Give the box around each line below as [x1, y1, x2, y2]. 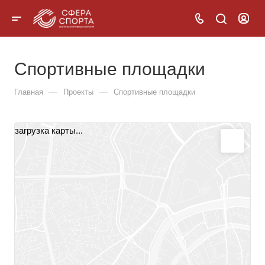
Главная [14, 88, 43, 96]
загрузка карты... [15, 125, 83, 135]
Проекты [63, 88, 93, 96]
